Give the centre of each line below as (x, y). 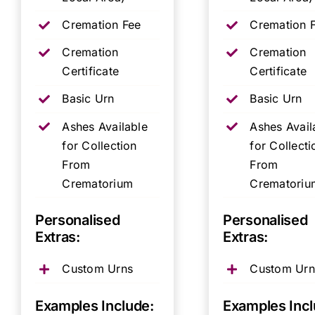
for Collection (99, 145)
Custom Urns (97, 269)
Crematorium (97, 183)
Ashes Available (105, 126)
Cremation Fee (102, 25)
